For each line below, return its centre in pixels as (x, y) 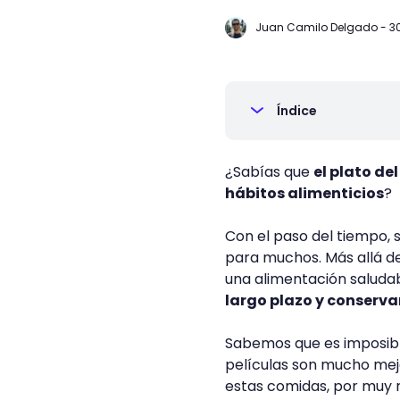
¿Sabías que (269, 172)
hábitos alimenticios (304, 193)
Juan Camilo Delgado (317, 27)
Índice (297, 111)
